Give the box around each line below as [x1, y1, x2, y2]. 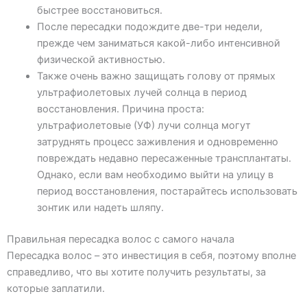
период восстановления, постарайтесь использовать [36, 184, 297, 197]
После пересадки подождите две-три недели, [36, 20, 262, 33]
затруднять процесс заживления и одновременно [36, 135, 278, 148]
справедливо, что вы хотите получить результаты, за [7, 265, 266, 278]
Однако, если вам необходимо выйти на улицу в [36, 168, 273, 181]
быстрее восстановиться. [36, 3, 162, 16]
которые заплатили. [7, 282, 105, 295]
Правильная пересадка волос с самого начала [7, 232, 234, 245]
